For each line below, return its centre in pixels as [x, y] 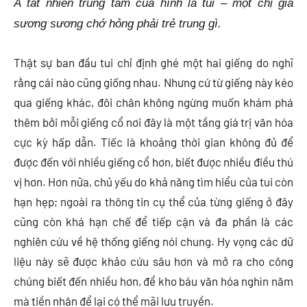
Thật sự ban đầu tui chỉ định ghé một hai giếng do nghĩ [153, 63]
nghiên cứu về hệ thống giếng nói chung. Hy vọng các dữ [153, 242]
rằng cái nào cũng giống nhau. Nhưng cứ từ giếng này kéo [153, 83]
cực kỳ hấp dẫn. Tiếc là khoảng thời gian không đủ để [153, 142]
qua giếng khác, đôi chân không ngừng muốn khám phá [153, 102]
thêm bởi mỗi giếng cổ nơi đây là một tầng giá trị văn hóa [153, 122]
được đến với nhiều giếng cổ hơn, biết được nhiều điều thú [153, 162]
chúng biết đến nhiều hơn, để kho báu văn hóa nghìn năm [153, 281]
